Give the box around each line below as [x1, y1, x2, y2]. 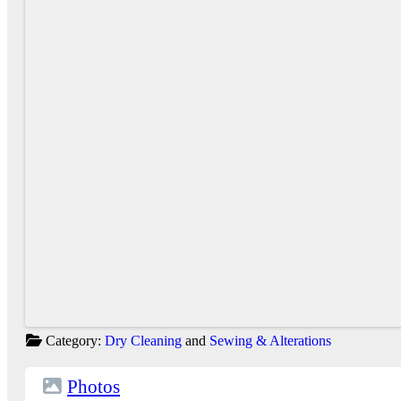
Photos [67, 376, 120, 397]
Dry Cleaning [104, 333, 182, 348]
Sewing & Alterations [209, 333, 331, 348]
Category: [45, 333, 105, 348]
